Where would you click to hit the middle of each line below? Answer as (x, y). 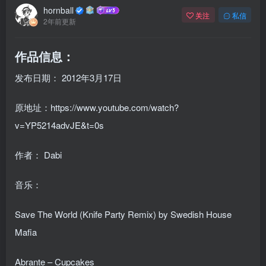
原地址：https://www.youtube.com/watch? (97, 107)
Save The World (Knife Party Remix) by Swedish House (123, 214)
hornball (58, 10)
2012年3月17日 (92, 78)
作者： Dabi (39, 155)
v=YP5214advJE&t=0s (59, 125)
